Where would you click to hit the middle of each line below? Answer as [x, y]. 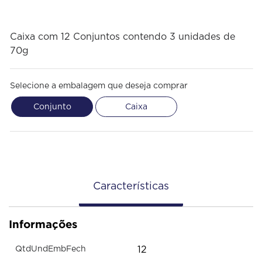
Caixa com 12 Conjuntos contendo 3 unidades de [123, 37]
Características [131, 186]
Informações [43, 224]
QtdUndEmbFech [51, 249]
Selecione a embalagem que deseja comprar [99, 86]
